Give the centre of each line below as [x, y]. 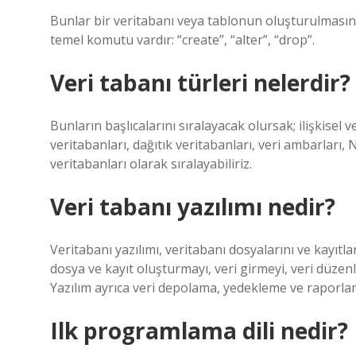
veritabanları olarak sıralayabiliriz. [151, 164]
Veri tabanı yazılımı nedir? [193, 207]
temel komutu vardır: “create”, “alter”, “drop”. [182, 40]
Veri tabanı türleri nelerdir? [200, 83]
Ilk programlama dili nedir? [199, 331]
